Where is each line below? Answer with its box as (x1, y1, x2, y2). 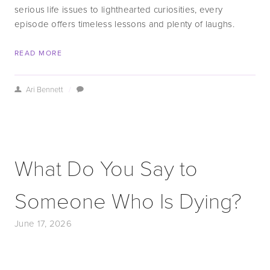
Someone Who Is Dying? (14, 185, 242, 215)
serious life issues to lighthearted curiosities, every (14, 3, 223, 16)
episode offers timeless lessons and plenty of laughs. (14, 17, 234, 30)
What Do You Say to (14, 152, 198, 182)
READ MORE (14, 48, 62, 58)
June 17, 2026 (14, 217, 72, 230)
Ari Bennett (25, 84, 63, 95)
